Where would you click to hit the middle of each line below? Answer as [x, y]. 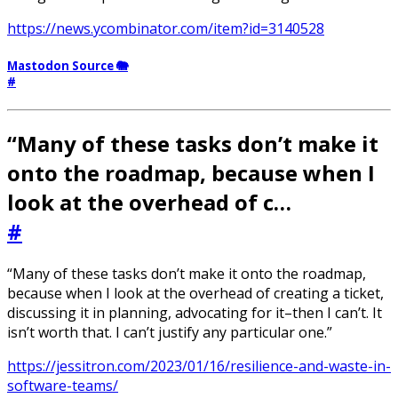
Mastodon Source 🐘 [68, 66]
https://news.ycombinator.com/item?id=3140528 [166, 28]
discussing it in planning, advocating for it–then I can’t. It [195, 313]
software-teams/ [63, 386]
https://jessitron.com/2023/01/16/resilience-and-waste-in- [199, 366]
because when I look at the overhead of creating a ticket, [195, 294]
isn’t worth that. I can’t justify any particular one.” [170, 333]
